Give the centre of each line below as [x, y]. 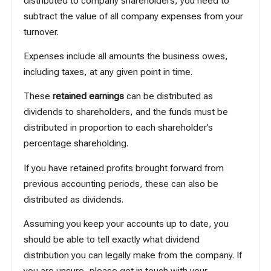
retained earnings [89, 96]
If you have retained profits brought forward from [124, 168]
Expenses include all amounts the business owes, [126, 57]
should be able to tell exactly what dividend [112, 240]
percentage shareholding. [76, 144]
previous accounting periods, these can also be [121, 184]
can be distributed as [169, 96]
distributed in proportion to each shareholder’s [119, 128]
